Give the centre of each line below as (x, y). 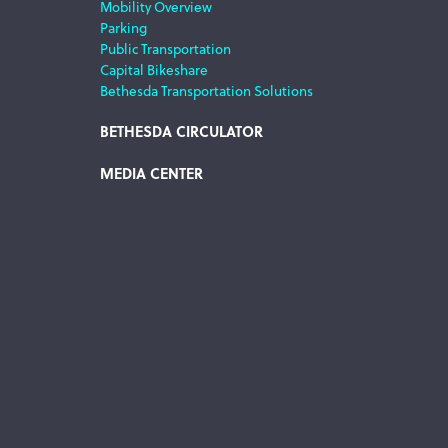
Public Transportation (165, 48)
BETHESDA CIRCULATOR (181, 131)
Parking (123, 27)
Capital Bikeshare (154, 69)
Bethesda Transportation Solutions (206, 90)
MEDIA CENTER (151, 173)
